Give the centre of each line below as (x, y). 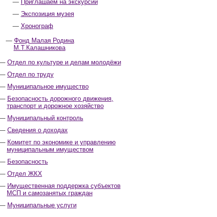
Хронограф (37, 26)
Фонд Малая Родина (44, 40)
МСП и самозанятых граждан (50, 193)
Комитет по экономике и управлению (61, 142)
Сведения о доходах (37, 130)
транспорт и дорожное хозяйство (55, 106)
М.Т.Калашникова (39, 48)
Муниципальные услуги (42, 205)
